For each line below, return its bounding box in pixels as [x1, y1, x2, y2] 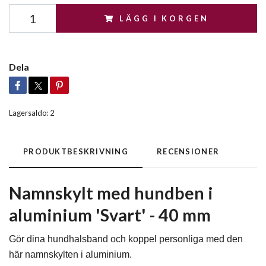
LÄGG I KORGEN [119, 14, 209, 23]
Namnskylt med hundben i [9, 183, 213, 203]
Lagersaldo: [9, 108, 48, 118]
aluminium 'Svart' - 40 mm [9, 205, 211, 225]
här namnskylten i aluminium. [9, 249, 132, 259]
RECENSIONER [157, 147, 220, 156]
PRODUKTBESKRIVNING [23, 147, 129, 156]
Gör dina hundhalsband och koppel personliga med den [9, 234, 243, 244]
